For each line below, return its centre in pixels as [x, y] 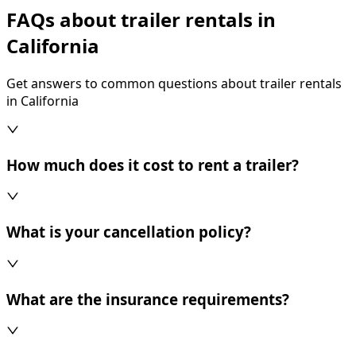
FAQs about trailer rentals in [141, 20]
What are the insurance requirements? [148, 299]
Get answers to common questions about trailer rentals [174, 83]
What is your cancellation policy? [129, 232]
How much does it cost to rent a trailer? [153, 164]
